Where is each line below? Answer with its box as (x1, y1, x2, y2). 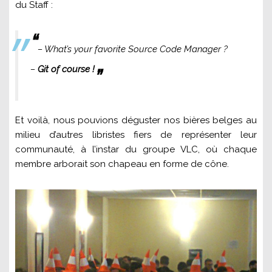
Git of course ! (38, 63, 95, 75)
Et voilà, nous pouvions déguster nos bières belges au (15, 114, 257, 126)
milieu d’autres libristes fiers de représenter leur (15, 129, 257, 140)
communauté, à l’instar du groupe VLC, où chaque (15, 143, 257, 155)
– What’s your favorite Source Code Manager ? (38, 43, 228, 55)
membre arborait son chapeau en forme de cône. (15, 158, 229, 169)
